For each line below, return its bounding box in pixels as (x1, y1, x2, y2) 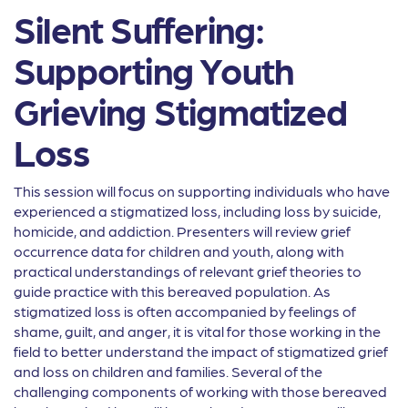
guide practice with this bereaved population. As (14, 282, 331, 301)
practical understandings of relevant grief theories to (14, 262, 362, 280)
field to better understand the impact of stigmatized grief (14, 342, 388, 361)
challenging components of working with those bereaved (14, 382, 387, 401)
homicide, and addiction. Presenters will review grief (14, 222, 351, 240)
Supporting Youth (14, 47, 294, 92)
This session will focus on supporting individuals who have (14, 182, 390, 200)
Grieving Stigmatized (14, 88, 348, 133)
